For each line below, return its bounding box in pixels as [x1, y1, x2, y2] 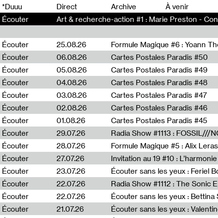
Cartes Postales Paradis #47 [111, 91, 207, 99]
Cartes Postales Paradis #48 [111, 78, 207, 87]
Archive [111, 2, 136, 11]
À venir [165, 2, 189, 11]
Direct [56, 2, 77, 11]
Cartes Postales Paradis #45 [111, 116, 207, 125]
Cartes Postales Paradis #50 [111, 53, 208, 61]
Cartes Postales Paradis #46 [111, 103, 207, 112]
